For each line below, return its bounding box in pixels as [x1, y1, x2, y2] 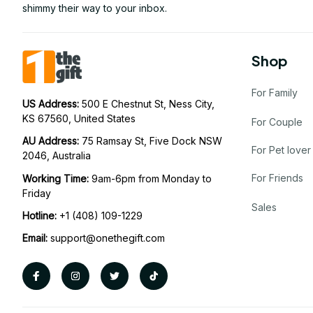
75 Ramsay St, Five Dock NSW [82, 135, 222, 147]
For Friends [252, 171, 303, 184]
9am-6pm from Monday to [92, 172, 212, 184]
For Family [252, 86, 298, 99]
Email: [22, 232, 48, 245]
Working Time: [22, 172, 92, 184]
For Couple [252, 115, 303, 128]
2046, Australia [22, 150, 91, 162]
